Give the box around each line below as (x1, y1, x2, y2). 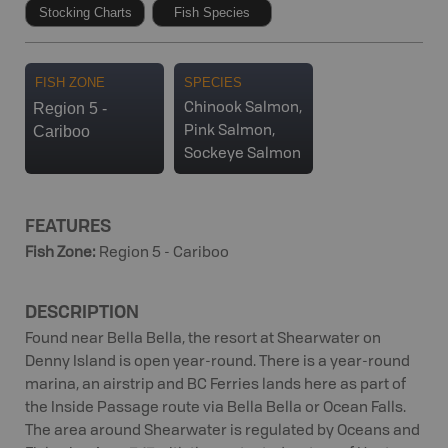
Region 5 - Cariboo (99, 245, 229, 261)
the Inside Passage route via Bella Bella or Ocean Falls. (25, 400, 406, 416)
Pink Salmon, (184, 123, 275, 139)
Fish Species (174, 4, 250, 20)
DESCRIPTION (25, 298, 139, 323)
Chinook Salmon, (184, 100, 302, 116)
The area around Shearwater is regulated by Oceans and (25, 423, 420, 439)
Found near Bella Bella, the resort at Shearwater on (25, 331, 381, 347)
